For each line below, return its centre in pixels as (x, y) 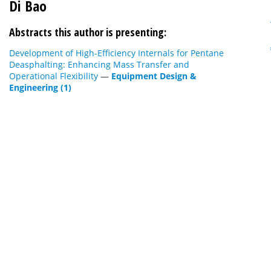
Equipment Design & (154, 76)
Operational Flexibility (54, 76)
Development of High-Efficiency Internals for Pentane (116, 53)
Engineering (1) (40, 87)
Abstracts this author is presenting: (88, 32)
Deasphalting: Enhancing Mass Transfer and (99, 64)
